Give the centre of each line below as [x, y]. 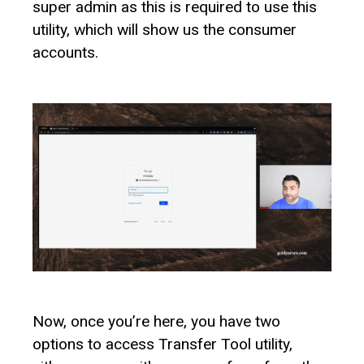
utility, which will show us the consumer [165, 30]
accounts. [65, 53]
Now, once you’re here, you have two [156, 321]
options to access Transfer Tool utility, [162, 344]
